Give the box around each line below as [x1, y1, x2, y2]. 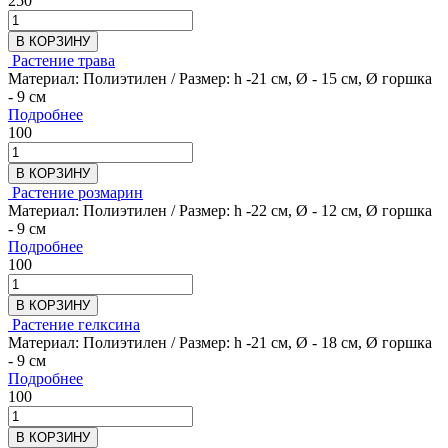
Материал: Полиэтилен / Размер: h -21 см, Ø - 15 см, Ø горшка [8, 69, 432, 87]
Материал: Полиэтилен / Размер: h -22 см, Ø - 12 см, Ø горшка [8, 201, 432, 219]
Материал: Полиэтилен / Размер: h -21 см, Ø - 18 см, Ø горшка [8, 333, 432, 351]
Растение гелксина [12, 315, 140, 333]
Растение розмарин [12, 183, 143, 201]
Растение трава [12, 51, 115, 69]
